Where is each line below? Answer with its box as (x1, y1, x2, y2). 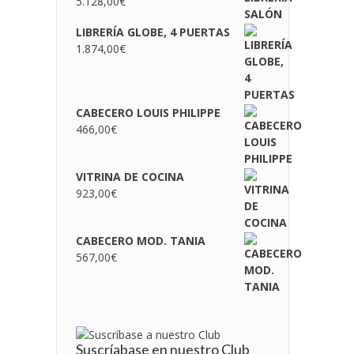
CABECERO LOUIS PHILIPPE (75, 105, 220, 120)
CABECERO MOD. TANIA (75, 233, 205, 248)
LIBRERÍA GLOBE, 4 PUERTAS (75, 24, 230, 40)
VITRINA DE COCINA (75, 169, 184, 184)
